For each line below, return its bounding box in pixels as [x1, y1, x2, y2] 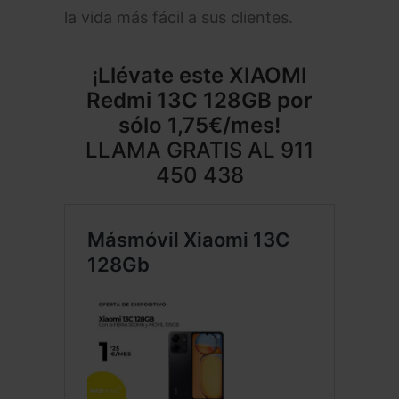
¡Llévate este [92, 62, 229, 88]
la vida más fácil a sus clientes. [64, 8, 293, 27]
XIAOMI [229, 62, 307, 88]
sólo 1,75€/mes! [118, 112, 281, 138]
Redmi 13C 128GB [86, 87, 277, 113]
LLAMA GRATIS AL [85, 137, 281, 163]
